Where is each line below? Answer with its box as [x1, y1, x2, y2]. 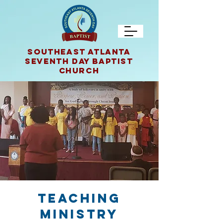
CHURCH [58, 65, 100, 75]
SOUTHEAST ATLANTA [27, 47, 131, 56]
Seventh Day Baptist [25, 56, 133, 66]
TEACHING [38, 190, 121, 206]
